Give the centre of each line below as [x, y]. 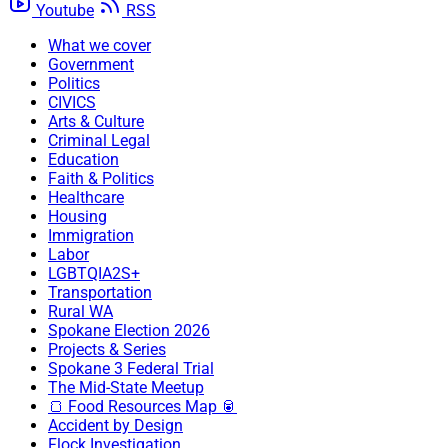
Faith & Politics [101, 178]
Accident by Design [115, 425]
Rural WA [80, 311]
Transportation [100, 292]
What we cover [99, 45]
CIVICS [72, 102]
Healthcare [86, 197]
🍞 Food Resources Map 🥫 [142, 406]
